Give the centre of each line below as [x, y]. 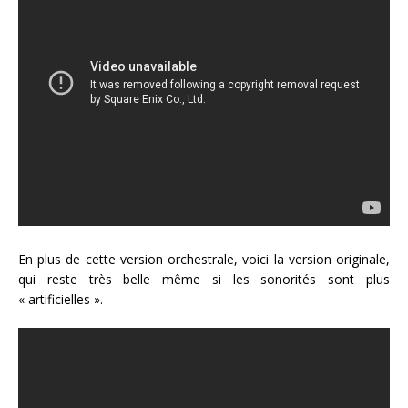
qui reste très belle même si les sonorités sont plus [204, 280]
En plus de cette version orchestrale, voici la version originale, [204, 260]
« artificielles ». [61, 300]
